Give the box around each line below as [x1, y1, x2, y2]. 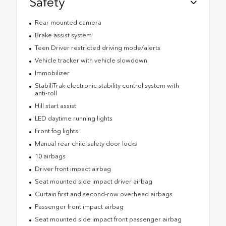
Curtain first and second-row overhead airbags [34, 190, 173, 198]
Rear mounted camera [34, 18, 101, 26]
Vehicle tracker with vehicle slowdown [34, 56, 147, 64]
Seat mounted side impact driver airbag [34, 177, 152, 185]
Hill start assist [34, 101, 76, 109]
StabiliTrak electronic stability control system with [34, 81, 179, 89]
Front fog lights [34, 127, 78, 135]
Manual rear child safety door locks [34, 139, 137, 147]
